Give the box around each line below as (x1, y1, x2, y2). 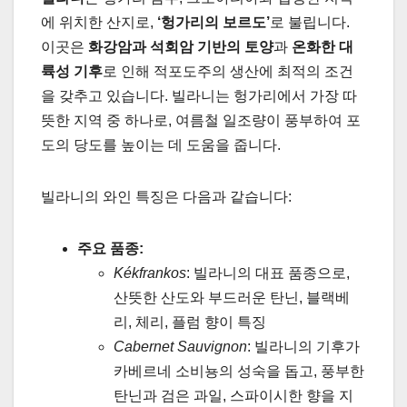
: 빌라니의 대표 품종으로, (186, 264, 350, 281)
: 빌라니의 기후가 (247, 338, 360, 354)
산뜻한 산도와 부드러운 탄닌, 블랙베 (114, 289, 350, 305)
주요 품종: (77, 240, 144, 256)
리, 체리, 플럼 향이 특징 (114, 313, 266, 330)
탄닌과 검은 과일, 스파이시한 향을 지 (114, 387, 353, 403)
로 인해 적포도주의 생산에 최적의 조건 (103, 63, 353, 79)
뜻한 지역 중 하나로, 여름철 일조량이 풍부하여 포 (41, 112, 361, 128)
